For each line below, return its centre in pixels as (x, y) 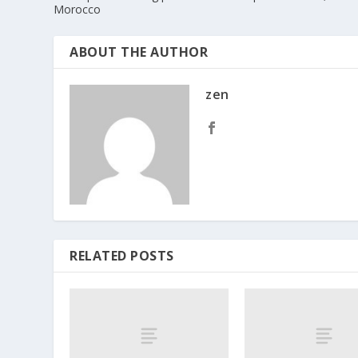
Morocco (78, 10)
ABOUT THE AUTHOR (139, 52)
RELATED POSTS (122, 256)
